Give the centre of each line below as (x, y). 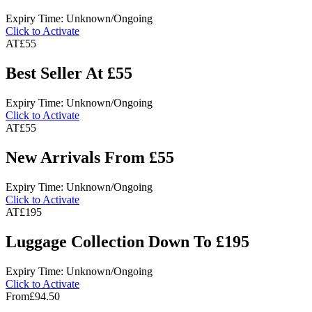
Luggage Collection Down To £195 (127, 241)
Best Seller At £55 (69, 73)
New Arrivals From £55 (90, 158)
